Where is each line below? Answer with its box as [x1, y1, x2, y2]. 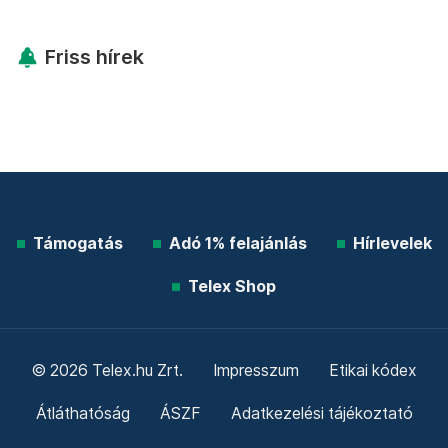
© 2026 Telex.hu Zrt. [31, 361, 183, 381]
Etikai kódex [329, 361, 417, 381]
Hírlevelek [352, 234, 432, 254]
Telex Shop [188, 277, 276, 297]
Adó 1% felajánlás [168, 234, 307, 254]
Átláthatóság [35, 404, 130, 424]
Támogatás [32, 234, 123, 254]
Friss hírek [45, 45, 144, 70]
